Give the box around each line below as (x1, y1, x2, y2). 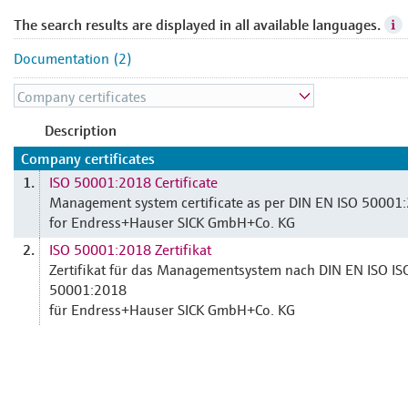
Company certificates (21, 149, 155, 168)
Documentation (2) (14, 47, 132, 67)
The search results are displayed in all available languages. (14, 15, 381, 34)
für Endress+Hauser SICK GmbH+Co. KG (49, 299, 295, 319)
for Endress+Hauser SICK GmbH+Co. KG (49, 211, 295, 231)
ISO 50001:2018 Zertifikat (49, 239, 211, 259)
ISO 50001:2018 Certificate (49, 171, 218, 191)
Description (45, 121, 117, 139)
